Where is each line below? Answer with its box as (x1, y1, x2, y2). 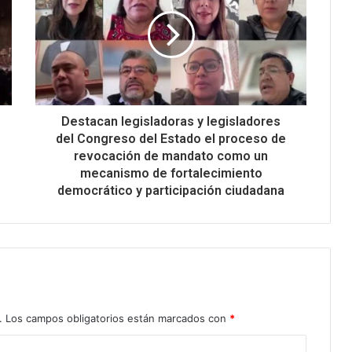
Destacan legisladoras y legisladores (61, 113, 280, 129)
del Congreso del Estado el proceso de (56, 130, 286, 146)
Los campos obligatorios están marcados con (5, 311, 229, 324)
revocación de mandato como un (74, 148, 268, 163)
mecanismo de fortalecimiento (79, 165, 262, 181)
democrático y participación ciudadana (57, 182, 284, 198)
